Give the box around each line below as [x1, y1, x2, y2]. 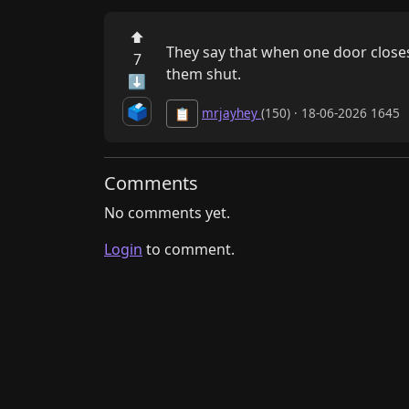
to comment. [142, 238, 235, 259]
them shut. [166, 63, 241, 84]
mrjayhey [202, 103, 261, 121]
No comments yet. [104, 202, 230, 223]
